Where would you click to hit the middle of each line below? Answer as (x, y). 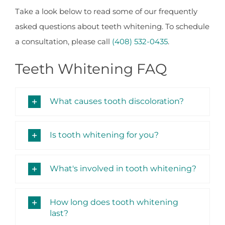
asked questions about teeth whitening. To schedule (112, 26)
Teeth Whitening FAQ (91, 69)
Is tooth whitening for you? (104, 135)
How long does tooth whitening (114, 202)
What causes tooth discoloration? (117, 101)
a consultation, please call (64, 41)
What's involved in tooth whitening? (123, 168)
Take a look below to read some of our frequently (106, 11)
